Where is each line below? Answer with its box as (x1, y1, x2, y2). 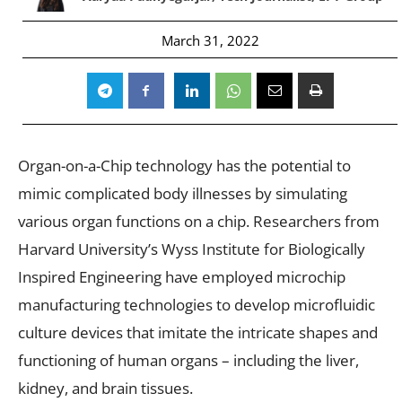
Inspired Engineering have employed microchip (18, 266, 345, 287)
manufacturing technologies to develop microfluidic (18, 293, 375, 315)
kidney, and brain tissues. (18, 377, 193, 398)
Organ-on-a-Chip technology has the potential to (18, 154, 351, 176)
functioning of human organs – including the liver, (18, 349, 359, 371)
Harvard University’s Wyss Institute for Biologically (18, 238, 365, 259)
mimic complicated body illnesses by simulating (18, 182, 347, 204)
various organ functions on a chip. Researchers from (18, 210, 380, 232)
